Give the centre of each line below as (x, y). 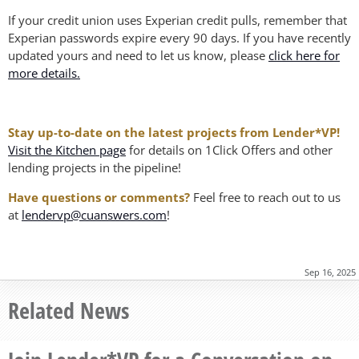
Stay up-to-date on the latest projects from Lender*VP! (174, 133)
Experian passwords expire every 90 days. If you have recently (179, 38)
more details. (44, 73)
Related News (69, 311)
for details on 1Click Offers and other (229, 150)
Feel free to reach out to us (265, 198)
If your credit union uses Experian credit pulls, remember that (177, 20)
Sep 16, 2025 (330, 272)
